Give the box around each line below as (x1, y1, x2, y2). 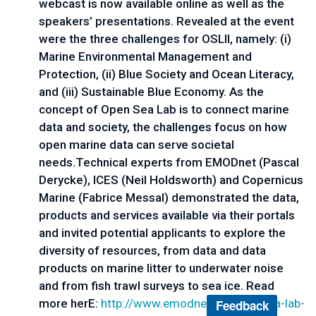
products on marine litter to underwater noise (39, 261, 284, 275)
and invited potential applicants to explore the (39, 226, 286, 240)
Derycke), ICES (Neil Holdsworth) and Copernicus (39, 173, 303, 187)
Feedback (215, 296, 269, 314)
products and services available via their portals (39, 208, 295, 222)
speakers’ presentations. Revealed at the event (39, 14, 294, 28)
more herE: (39, 296, 101, 310)
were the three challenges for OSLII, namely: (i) (39, 32, 291, 46)
